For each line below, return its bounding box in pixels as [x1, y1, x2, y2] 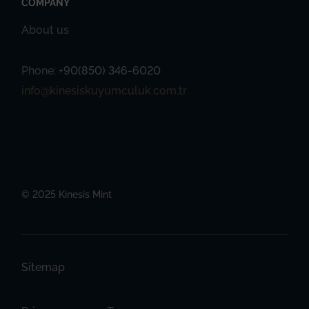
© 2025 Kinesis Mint [21, 188, 112, 200]
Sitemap [21, 260, 66, 274]
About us [21, 23, 70, 37]
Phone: [21, 63, 59, 77]
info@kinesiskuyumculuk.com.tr [21, 83, 188, 97]
